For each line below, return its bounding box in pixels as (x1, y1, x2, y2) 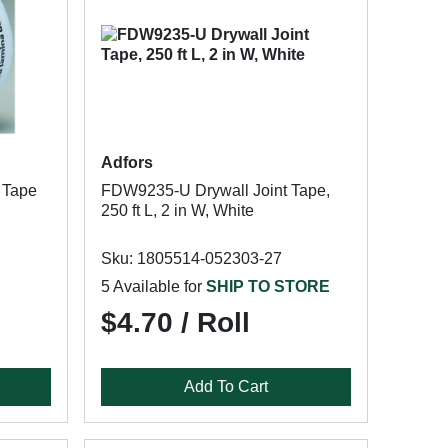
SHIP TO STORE (205, 278, 330, 295)
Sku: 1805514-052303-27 (100, 250, 282, 267)
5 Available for (100, 278, 206, 295)
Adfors (100, 154, 153, 171)
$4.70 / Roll (100, 307, 250, 338)
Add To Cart (183, 378, 268, 395)
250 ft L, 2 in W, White (100, 202, 254, 219)
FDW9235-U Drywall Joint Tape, (100, 182, 330, 199)
